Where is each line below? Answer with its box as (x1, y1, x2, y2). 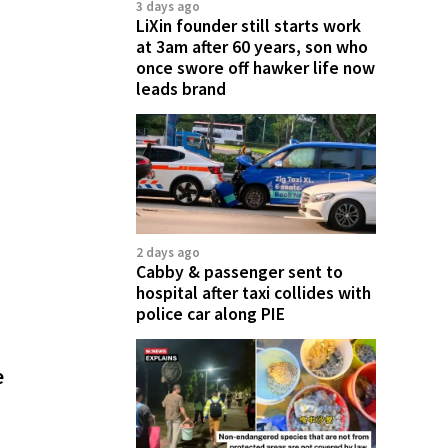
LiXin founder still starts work (136, 14, 361, 37)
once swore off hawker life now (136, 56, 375, 79)
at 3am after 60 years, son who (136, 35, 368, 58)
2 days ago (136, 243, 200, 261)
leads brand (136, 77, 226, 100)
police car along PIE (136, 302, 285, 325)
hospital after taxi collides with (136, 281, 371, 304)
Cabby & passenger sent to (136, 260, 343, 283)
